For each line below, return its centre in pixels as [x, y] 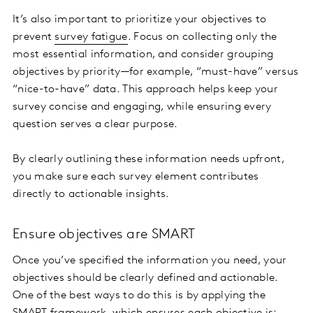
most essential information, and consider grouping [143, 55]
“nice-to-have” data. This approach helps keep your [145, 90]
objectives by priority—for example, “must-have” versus [156, 72]
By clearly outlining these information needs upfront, [148, 160]
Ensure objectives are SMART [104, 235]
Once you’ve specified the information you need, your [150, 261]
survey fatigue [91, 37]
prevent [34, 37]
